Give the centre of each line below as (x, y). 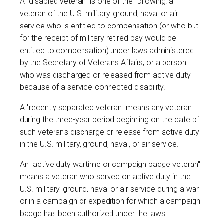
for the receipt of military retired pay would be (98, 38)
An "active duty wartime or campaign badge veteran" (110, 165)
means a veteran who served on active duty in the (105, 177)
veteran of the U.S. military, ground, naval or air (99, 14)
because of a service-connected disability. (92, 87)
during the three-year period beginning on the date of (110, 120)
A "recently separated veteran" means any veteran (106, 108)
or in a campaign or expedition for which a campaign (110, 201)
